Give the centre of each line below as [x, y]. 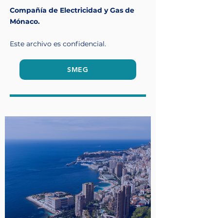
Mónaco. [25, 21]
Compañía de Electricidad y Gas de [72, 10]
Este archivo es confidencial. [58, 44]
